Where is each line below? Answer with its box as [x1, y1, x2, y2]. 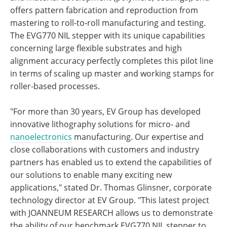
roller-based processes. [10, 81, 100, 92]
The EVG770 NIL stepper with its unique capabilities [10, 30, 205, 41]
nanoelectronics [10, 131, 72, 142]
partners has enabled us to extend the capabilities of [10, 157, 211, 168]
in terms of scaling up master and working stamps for [10, 68, 214, 79]
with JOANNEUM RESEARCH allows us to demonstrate [10, 207, 213, 218]
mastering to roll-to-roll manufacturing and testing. [10, 17, 206, 28]
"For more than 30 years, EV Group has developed [10, 106, 201, 117]
